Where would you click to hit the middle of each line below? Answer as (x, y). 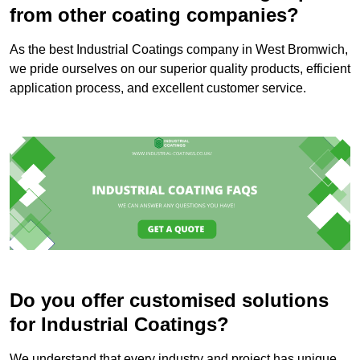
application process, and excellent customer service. (158, 88)
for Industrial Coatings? (119, 325)
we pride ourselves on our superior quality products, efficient (180, 68)
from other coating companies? (154, 14)
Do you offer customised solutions (169, 301)
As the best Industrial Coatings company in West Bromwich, (179, 49)
